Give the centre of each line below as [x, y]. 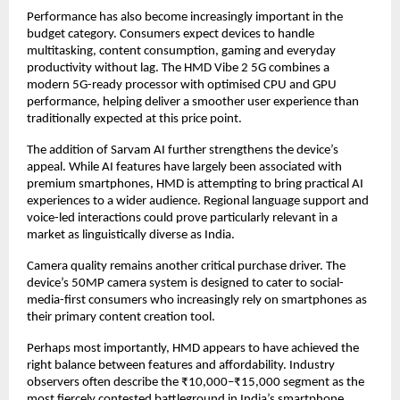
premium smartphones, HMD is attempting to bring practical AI [195, 184]
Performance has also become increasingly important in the [185, 17]
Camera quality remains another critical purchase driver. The [186, 267]
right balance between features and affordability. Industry [181, 366]
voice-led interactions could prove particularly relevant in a [182, 218]
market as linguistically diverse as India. [131, 235]
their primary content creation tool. [121, 317]
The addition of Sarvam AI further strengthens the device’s [183, 150]
